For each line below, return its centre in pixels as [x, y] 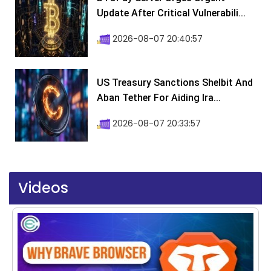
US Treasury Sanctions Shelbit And [175, 83]
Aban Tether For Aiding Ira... [159, 98]
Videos [43, 188]
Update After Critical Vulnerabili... [171, 13]
